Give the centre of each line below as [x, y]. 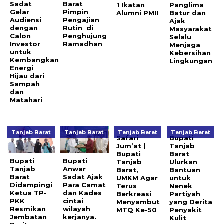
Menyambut [138, 202]
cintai [73, 201]
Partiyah [185, 194]
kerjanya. [80, 217]
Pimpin [76, 12]
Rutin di [78, 28]
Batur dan [188, 13]
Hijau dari [27, 76]
